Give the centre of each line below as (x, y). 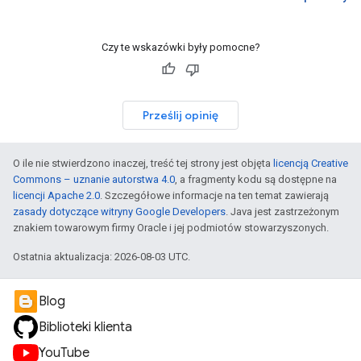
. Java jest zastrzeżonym (282, 212)
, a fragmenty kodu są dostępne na (256, 179)
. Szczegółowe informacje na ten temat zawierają (214, 195)
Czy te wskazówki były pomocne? (180, 47)
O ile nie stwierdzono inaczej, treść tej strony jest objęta (143, 163)
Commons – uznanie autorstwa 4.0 (94, 179)
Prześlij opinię (180, 115)
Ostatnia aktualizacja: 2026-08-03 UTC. (102, 257)
